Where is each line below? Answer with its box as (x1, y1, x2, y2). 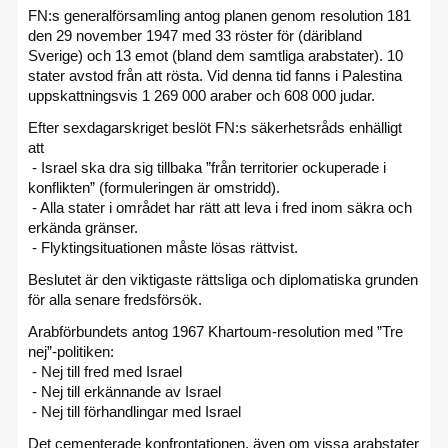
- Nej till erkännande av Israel (28, 382, 221, 400)
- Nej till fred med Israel (28, 362, 182, 380)
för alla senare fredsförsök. (28, 290, 202, 308)
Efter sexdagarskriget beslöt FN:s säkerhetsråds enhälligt (28, 118, 402, 136)
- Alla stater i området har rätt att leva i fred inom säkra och (28, 198, 412, 216)
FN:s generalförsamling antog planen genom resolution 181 (28, 6, 411, 24)
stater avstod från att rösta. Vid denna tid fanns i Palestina (28, 66, 402, 84)
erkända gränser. (28, 218, 138, 236)
